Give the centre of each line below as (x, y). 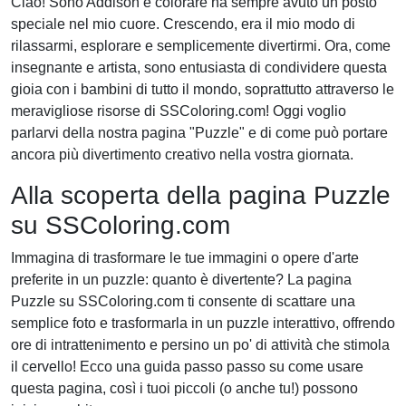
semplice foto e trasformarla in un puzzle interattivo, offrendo (203, 323)
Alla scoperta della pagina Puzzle (201, 195)
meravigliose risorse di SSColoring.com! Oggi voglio (179, 111)
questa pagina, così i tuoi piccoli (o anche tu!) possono (184, 388)
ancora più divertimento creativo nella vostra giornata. (182, 155)
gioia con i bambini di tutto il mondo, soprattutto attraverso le (203, 89)
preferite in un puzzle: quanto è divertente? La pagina (181, 280)
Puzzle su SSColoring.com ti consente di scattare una (183, 301)
